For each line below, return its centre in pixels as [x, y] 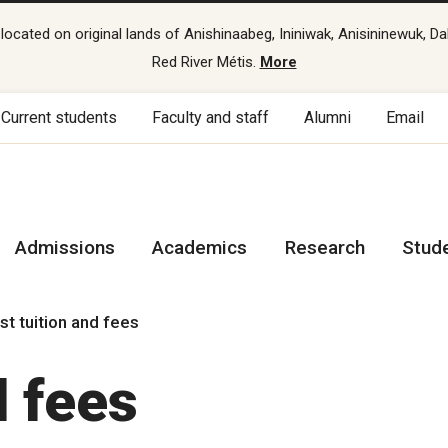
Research [324, 247]
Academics [200, 247]
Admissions [65, 247]
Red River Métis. [205, 62]
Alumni [328, 117]
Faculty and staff [211, 117]
